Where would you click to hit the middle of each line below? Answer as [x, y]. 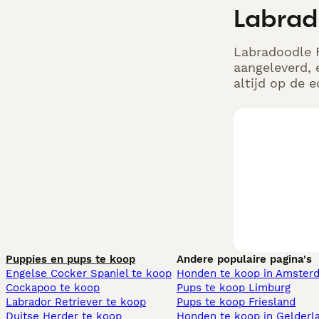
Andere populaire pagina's [244, 259]
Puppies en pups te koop [70, 259]
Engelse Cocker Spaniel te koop [89, 273]
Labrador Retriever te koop [76, 302]
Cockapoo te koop [53, 288]
